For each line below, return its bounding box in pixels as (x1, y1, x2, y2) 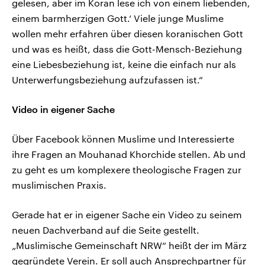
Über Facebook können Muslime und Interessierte (12, 133, 234, 145)
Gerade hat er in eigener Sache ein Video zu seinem (12, 209, 242, 221)
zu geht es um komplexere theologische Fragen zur (12, 164, 241, 176)
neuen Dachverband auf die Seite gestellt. (12, 224, 199, 236)
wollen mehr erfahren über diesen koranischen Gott (12, 28, 243, 40)
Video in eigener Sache (12, 104, 115, 115)
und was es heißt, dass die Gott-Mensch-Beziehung (12, 43, 242, 55)
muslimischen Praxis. (12, 179, 106, 191)
